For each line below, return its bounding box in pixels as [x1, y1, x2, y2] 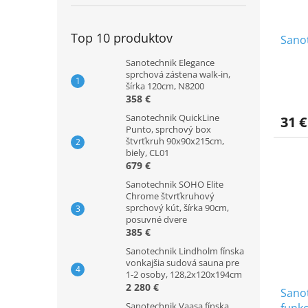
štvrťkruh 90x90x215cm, [126, 135, 224, 148]
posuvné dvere [126, 213, 187, 226]
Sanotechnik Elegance [126, 56, 214, 69]
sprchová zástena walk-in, [126, 68, 230, 81]
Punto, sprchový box [126, 123, 211, 136]
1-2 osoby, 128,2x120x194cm [126, 268, 242, 281]
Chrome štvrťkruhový [126, 190, 214, 203]
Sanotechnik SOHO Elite [126, 178, 223, 191]
